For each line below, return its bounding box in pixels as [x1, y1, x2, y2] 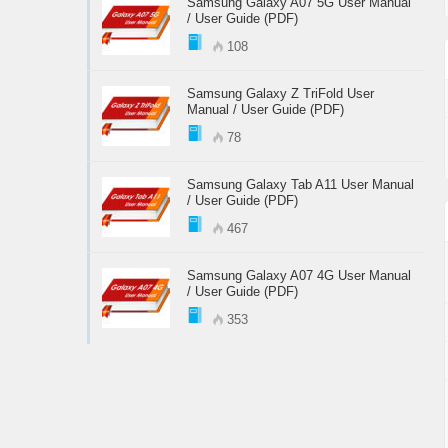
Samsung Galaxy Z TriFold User [187, 86, 374, 102]
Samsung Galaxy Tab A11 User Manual [187, 177, 414, 193]
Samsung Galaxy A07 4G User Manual [187, 268, 411, 284]
